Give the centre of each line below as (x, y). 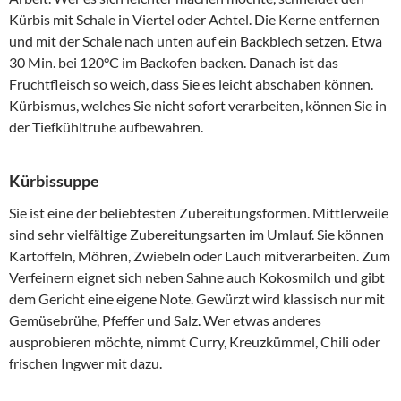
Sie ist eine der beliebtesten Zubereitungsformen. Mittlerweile (199, 213)
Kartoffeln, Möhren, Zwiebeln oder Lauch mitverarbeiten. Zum (200, 256)
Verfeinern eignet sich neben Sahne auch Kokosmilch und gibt (197, 277)
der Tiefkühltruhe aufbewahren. (106, 127)
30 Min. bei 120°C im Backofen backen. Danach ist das (174, 63)
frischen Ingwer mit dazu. (85, 363)
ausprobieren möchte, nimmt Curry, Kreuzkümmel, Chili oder (195, 342)
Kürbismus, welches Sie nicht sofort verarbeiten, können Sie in (198, 106)
